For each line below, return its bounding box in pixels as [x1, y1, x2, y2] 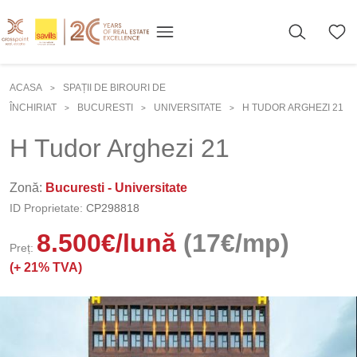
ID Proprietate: [10, 202, 83, 214]
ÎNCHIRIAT [10, 102, 57, 113]
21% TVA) [24, 261, 82, 274]
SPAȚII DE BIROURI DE [63, 82, 166, 93]
